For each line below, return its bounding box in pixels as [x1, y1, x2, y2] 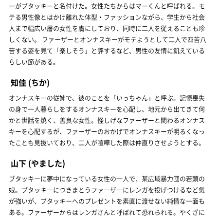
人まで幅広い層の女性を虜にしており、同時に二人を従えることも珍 [9, 23, 205, 33]
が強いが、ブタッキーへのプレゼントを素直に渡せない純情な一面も [9, 196, 205, 205]
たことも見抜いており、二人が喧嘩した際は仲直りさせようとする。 [9, 137, 205, 147]
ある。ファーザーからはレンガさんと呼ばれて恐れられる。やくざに [9, 207, 205, 217]
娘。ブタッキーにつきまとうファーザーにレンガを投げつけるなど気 [9, 184, 205, 194]
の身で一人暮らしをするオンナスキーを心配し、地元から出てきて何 [9, 104, 205, 113]
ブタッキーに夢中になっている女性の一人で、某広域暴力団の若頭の [9, 173, 205, 183]
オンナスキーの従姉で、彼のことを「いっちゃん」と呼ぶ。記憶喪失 [9, 92, 205, 102]
